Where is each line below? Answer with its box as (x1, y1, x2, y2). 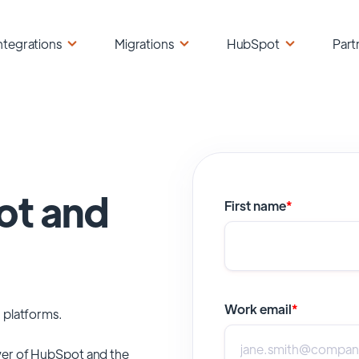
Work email (224, 300, 292, 317)
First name (224, 196, 286, 214)
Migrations (114, 35, 174, 52)
